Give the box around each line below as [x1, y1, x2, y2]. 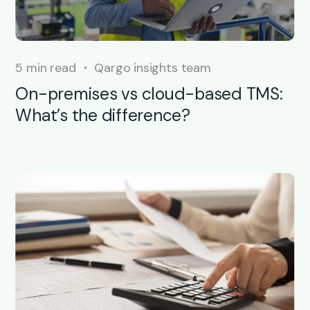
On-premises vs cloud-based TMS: [15, 82, 283, 105]
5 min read [15, 59, 76, 76]
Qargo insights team [94, 59, 211, 76]
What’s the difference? [15, 104, 194, 127]
